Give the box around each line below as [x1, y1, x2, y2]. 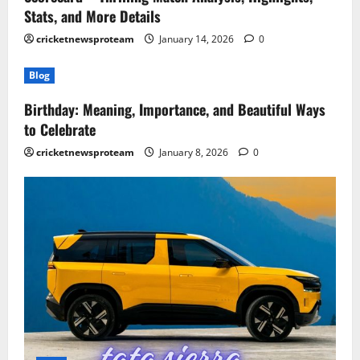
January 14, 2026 [157, 32, 236, 47]
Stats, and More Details [24, 6, 161, 27]
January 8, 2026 [157, 145, 231, 160]
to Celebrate [24, 119, 96, 141]
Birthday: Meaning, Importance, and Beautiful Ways [24, 99, 325, 121]
